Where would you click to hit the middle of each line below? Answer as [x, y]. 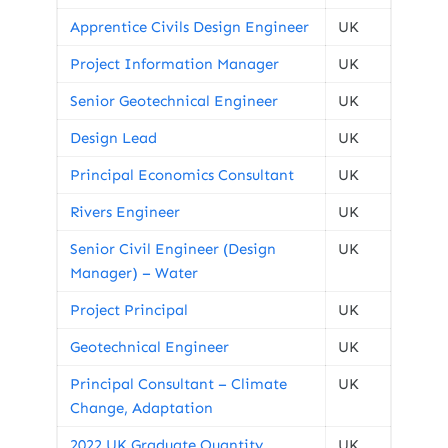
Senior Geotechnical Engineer [174, 101]
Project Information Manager [174, 64]
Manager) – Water [134, 273]
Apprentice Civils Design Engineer [189, 27]
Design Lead [113, 138]
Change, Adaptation [141, 408]
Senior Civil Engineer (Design [173, 249]
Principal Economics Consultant [182, 175]
